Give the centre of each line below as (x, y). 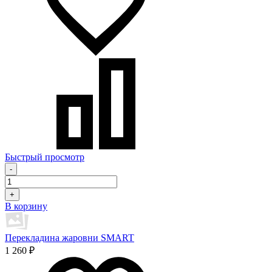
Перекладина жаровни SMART (70, 237)
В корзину (26, 206)
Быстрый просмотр (45, 157)
